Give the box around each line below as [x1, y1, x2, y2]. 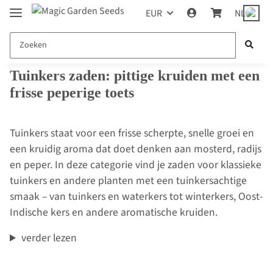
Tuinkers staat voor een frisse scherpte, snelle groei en [10, 126, 254, 141]
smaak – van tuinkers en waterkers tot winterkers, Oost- [10, 189, 263, 205]
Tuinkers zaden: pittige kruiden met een [10, 68, 260, 84]
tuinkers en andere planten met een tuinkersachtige [10, 173, 247, 189]
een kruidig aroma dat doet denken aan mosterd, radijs [10, 141, 261, 157]
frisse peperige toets [10, 85, 134, 101]
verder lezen [21, 230, 77, 246]
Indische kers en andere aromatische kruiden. [10, 205, 218, 221]
